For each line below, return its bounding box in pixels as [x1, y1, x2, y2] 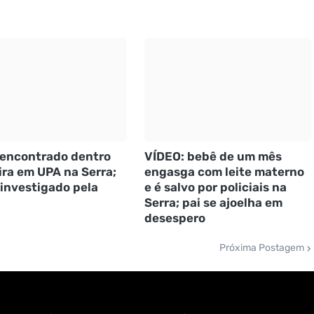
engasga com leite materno [144, 165, 304, 179]
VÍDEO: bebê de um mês [144, 149, 282, 164]
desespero [144, 211, 205, 226]
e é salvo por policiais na [144, 180, 287, 195]
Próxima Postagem [219, 242, 304, 254]
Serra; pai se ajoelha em [144, 196, 282, 210]
